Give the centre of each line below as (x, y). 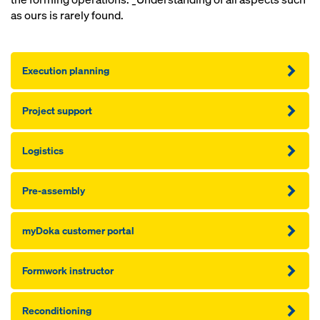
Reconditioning (57, 311)
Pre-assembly (54, 191)
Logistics (43, 151)
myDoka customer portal (78, 231)
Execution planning (66, 71)
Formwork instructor (68, 271)
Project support (57, 111)
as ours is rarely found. (67, 16)
